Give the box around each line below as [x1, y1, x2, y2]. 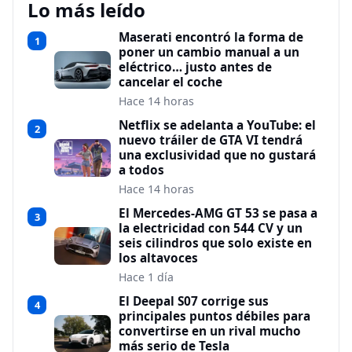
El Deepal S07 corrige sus [119, 292, 269, 310]
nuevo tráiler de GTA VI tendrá [119, 131, 302, 148]
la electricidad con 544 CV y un [119, 219, 302, 236]
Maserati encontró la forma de [119, 28, 303, 46]
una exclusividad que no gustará [119, 146, 316, 163]
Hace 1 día [119, 269, 174, 284]
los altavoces [119, 249, 198, 266]
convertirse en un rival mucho [119, 322, 301, 339]
